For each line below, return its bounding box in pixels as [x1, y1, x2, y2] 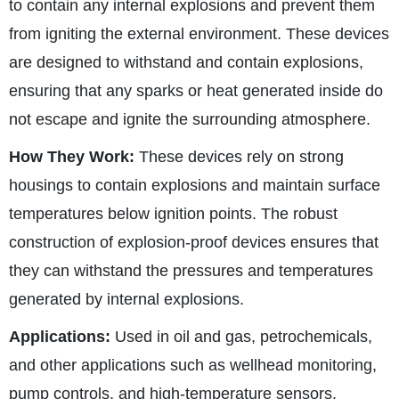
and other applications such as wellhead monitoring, [9, 356, 377, 374]
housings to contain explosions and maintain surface [9, 176, 380, 194]
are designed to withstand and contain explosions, [9, 53, 363, 71]
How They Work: [9, 148, 134, 166]
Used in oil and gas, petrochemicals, [110, 328, 372, 346]
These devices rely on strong [134, 148, 344, 166]
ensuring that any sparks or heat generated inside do [9, 82, 383, 100]
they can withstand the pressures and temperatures [9, 262, 373, 280]
